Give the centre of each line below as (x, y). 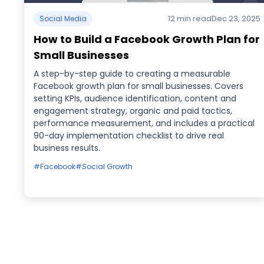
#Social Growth (104, 166)
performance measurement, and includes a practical (144, 123)
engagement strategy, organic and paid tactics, (133, 111)
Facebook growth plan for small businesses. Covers (138, 86)
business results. (67, 148)
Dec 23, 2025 (236, 19)
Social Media (63, 19)
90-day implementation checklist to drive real (129, 136)
